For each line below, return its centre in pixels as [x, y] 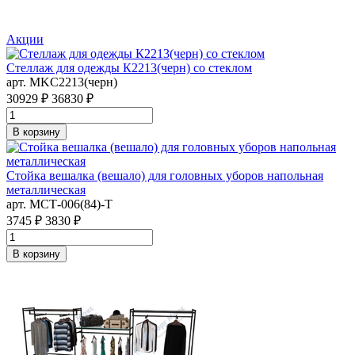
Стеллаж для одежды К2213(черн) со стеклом [129, 67]
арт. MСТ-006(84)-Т [59, 204]
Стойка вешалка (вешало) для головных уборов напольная [165, 175]
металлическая [46, 189]
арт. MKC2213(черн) [62, 82]
